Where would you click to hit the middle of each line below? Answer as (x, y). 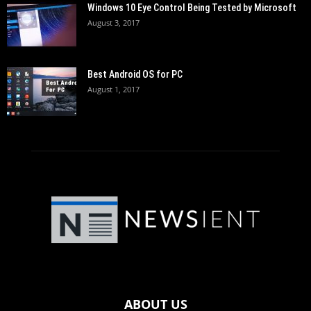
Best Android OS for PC (135, 74)
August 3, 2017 (114, 23)
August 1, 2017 (114, 89)
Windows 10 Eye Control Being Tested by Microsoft (192, 8)
